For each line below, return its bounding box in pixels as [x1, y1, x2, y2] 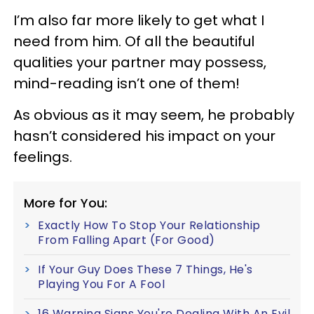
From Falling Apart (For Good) [38, 232, 215, 248]
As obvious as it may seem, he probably [13, 105, 294, 125]
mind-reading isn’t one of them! [13, 74, 240, 93]
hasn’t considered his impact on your [13, 126, 275, 146]
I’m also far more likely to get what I [13, 11, 264, 30]
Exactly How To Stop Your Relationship [38, 217, 261, 233]
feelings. [13, 147, 72, 167]
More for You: [24, 194, 107, 212]
